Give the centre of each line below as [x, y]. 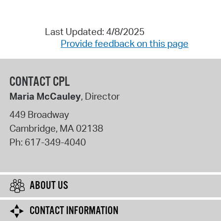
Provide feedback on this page [125, 44]
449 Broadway [39, 114]
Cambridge [32, 128]
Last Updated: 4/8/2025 [94, 32]
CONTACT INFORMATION [74, 211]
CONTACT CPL [39, 82]
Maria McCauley [45, 96]
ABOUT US [49, 186]
